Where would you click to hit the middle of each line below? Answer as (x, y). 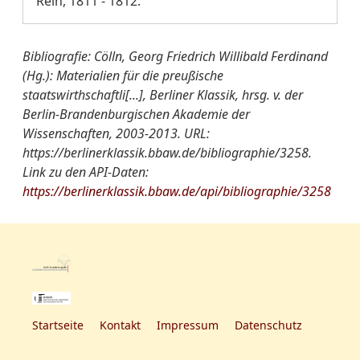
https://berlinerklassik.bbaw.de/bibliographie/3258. (167, 153)
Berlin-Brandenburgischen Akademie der (136, 114)
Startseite (58, 325)
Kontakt (120, 325)
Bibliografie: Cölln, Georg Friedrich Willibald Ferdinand (175, 56)
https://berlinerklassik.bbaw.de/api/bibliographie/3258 (177, 191)
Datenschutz (268, 325)
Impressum (188, 325)
